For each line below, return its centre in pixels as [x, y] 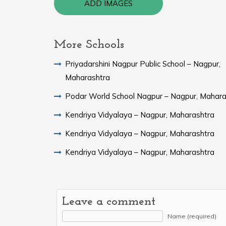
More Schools [89, 45]
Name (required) [192, 216]
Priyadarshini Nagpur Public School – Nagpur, [143, 64]
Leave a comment [109, 202]
